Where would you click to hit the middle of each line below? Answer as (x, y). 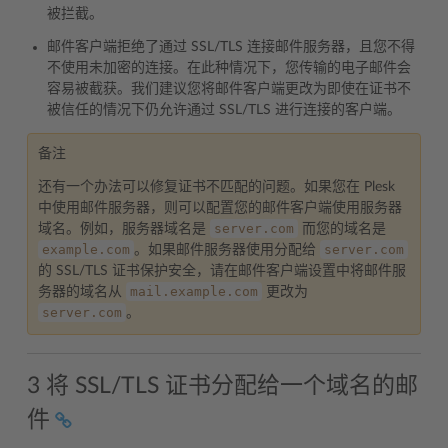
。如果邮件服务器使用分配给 (227, 250)
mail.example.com (194, 291)
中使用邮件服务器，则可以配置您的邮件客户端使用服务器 (220, 208)
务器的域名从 (82, 292)
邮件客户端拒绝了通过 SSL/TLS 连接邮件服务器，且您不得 (231, 47)
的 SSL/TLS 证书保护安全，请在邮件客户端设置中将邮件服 (222, 271)
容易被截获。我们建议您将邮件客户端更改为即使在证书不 (229, 89)
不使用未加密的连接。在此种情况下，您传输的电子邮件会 (229, 68)
